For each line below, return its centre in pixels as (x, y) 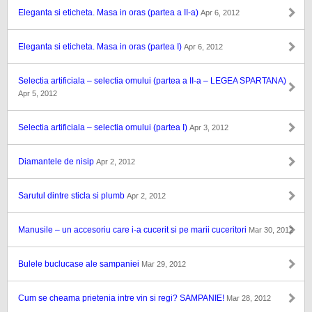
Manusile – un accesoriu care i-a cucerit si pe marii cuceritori (133, 230)
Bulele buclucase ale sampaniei (80, 264)
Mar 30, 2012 (271, 230)
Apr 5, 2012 (38, 93)
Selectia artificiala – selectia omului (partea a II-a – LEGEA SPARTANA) (152, 81)
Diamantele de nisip (57, 162)
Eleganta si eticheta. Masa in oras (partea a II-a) (109, 13)
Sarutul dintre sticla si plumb (72, 196)
